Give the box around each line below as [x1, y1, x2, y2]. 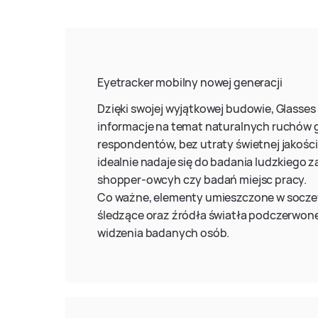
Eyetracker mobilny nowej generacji [97, 75, 283, 90]
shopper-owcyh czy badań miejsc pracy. [97, 172, 307, 187]
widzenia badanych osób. [97, 225, 230, 241]
